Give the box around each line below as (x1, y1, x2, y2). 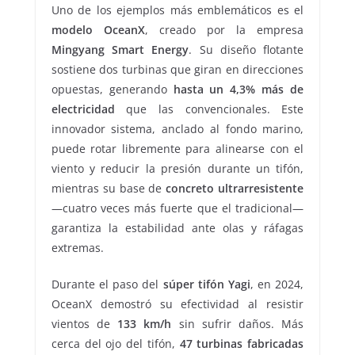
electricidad (51, 101, 115, 117)
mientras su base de (51, 181, 166, 197)
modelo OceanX (51, 22, 145, 38)
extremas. (51, 240, 104, 256)
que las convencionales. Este (114, 101, 304, 117)
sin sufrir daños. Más (171, 316, 304, 332)
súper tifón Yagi (162, 277, 250, 292)
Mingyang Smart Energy (51, 42, 189, 58)
